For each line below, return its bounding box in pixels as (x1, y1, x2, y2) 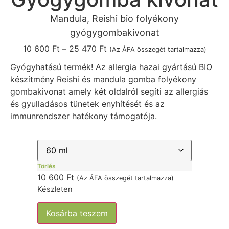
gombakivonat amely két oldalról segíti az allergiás (10, 86, 208, 97)
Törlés (37, 162, 56, 170)
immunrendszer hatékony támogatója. (10, 111, 157, 122)
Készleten (37, 185, 73, 194)
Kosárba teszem (46, 208, 108, 218)
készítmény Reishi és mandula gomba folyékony (10, 74, 196, 85)
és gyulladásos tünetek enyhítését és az (10, 99, 165, 109)
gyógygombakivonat (70, 27, 159, 38)
